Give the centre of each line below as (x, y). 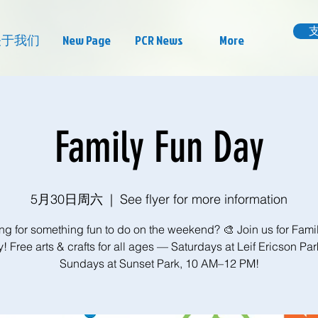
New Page (87, 40)
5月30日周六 (67, 199)
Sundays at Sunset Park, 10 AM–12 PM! (159, 263)
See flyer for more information (204, 199)
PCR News (159, 40)
